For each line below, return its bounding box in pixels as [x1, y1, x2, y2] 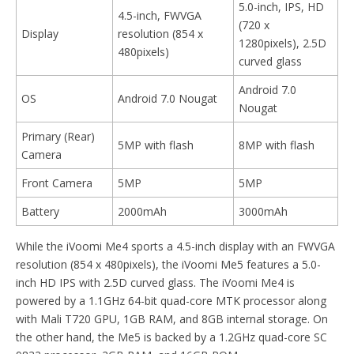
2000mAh [118, 203, 167, 219]
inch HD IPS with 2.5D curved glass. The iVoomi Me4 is [16, 274, 295, 290]
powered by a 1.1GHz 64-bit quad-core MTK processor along [16, 292, 326, 308]
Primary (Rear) [21, 128, 95, 144]
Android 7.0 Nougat [118, 90, 217, 106]
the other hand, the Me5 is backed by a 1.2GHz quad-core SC [16, 329, 327, 345]
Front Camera [21, 175, 92, 190]
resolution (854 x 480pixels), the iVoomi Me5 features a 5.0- [16, 256, 321, 272]
